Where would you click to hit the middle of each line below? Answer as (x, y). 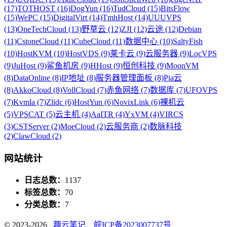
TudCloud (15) (137, 8)
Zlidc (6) (60, 102)
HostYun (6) (94, 102)
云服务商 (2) (128, 126)
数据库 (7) (168, 90)
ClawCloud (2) (37, 136)
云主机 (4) (73, 114)
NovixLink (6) (137, 102)
